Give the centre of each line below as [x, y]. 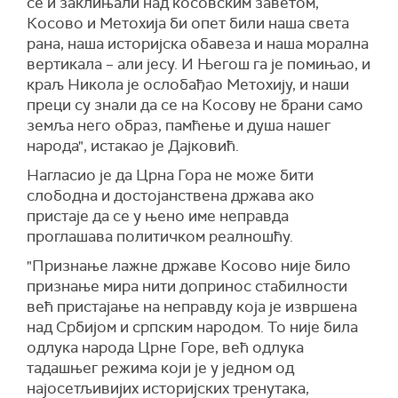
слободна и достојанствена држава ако [171, 195]
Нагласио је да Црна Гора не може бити [170, 175]
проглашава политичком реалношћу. [160, 236]
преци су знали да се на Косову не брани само [195, 104]
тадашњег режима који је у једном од [160, 367]
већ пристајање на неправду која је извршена [192, 306]
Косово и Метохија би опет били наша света [188, 23]
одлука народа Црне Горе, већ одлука [165, 347]
